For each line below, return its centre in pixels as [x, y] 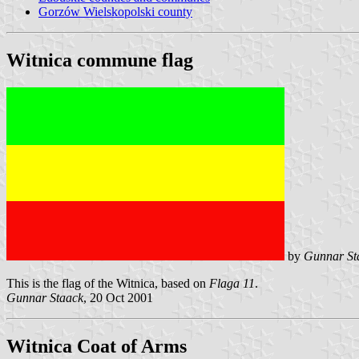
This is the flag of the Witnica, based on [108, 283]
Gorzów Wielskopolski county [115, 11]
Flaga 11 [232, 283]
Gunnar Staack [45, 297]
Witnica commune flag [100, 60]
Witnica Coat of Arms [97, 346]
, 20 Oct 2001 [118, 297]
